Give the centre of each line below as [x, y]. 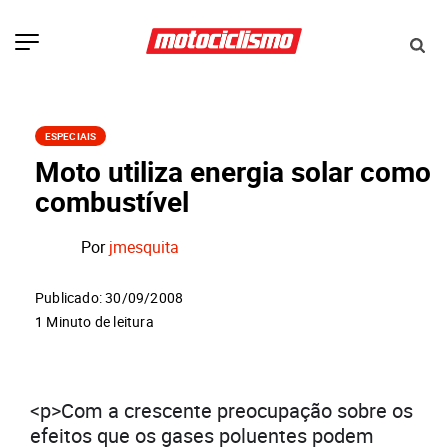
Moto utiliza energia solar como [233, 171]
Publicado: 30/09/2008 [109, 298]
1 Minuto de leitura [94, 322]
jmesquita [144, 247]
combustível [112, 201]
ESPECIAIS [70, 136]
